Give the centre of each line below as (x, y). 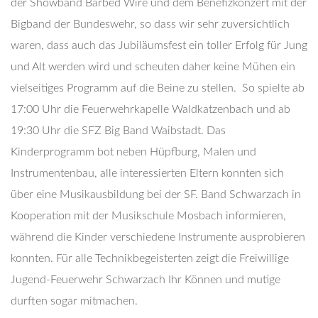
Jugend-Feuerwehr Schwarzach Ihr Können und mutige (146, 280)
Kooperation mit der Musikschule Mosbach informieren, (148, 216)
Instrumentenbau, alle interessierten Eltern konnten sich (147, 173)
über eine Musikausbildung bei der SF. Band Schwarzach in (156, 194)
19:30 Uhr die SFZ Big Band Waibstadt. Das (118, 131)
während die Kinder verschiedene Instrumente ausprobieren (158, 237)
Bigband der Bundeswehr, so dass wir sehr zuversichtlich (150, 24)
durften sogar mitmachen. (74, 301)
